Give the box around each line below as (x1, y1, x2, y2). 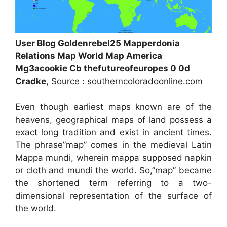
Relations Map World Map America (15, 51, 162, 61)
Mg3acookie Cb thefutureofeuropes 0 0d (15, 63, 190, 74)
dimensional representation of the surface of (15, 190, 212, 201)
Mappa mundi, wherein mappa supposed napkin (15, 152, 212, 163)
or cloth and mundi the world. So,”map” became (15, 165, 212, 175)
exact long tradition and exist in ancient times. (15, 127, 212, 137)
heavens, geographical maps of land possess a (15, 114, 212, 125)
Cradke (15, 76, 46, 87)
